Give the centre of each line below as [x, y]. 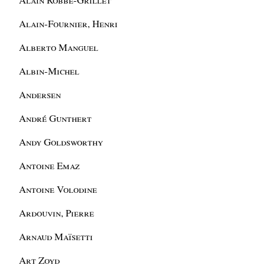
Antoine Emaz [50, 166]
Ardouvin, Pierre [57, 213]
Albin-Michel [49, 71]
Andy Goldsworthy [61, 142]
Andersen [40, 95]
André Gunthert [56, 118]
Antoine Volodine [58, 189]
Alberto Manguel [59, 47]
